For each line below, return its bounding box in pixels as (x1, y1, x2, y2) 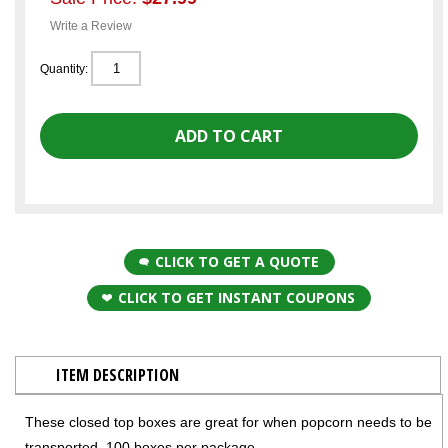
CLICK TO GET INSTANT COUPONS (118, 287, 355, 307)
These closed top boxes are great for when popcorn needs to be (25, 413, 432, 430)
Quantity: (40, 61, 91, 76)
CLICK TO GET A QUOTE (154, 251, 319, 271)
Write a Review (50, 18, 132, 33)
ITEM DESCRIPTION (56, 363, 179, 386)
